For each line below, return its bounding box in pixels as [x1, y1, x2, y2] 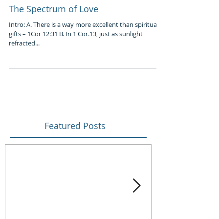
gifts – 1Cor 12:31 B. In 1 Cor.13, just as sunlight [9, 29, 66, 38]
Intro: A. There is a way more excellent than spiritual [9, 20, 33, 29]
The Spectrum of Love [9, 3, 98, 15]
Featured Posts [44, 120, 106, 131]
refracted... [9, 39, 40, 47]
